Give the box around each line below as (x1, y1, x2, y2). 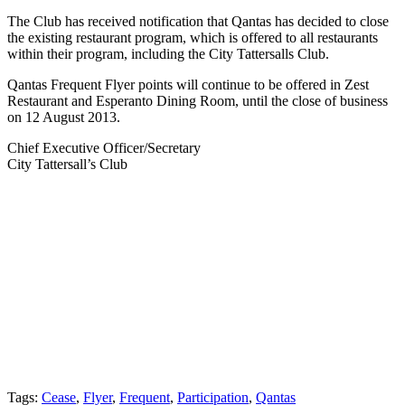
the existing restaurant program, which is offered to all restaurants (7, 29, 378, 45)
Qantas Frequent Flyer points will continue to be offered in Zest (7, 76, 369, 92)
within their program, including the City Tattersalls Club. (7, 45, 329, 61)
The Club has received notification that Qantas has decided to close (7, 13, 389, 29)
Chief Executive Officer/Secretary (7, 139, 201, 155)
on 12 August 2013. (7, 108, 120, 125)
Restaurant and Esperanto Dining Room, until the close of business (7, 92, 388, 108)
